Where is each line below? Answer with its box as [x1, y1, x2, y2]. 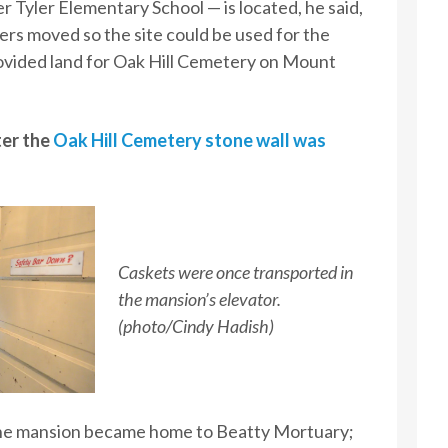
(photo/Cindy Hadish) [117, 314, 274, 337]
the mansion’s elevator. [117, 287, 281, 310]
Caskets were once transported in [117, 260, 353, 283]
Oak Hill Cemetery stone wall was [52, 128, 326, 151]
